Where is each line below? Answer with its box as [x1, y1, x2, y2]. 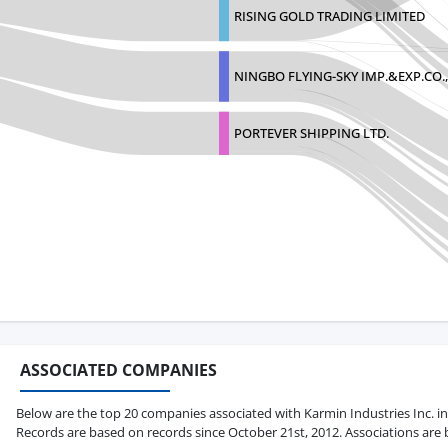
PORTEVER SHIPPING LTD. [234, 124, 389, 143]
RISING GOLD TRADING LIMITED [234, 6, 425, 25]
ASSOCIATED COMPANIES [20, 359, 217, 382]
